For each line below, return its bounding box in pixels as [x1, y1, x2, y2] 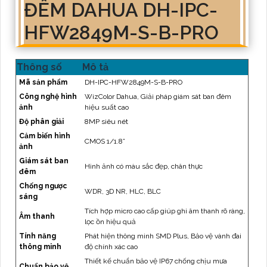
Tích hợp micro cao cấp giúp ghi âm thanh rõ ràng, [85, 207, 245, 216]
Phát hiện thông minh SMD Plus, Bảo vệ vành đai [85, 232, 241, 241]
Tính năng [19, 232, 56, 241]
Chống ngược [19, 182, 67, 191]
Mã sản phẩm [19, 78, 67, 87]
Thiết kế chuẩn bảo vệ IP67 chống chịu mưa [85, 257, 227, 266]
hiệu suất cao [85, 103, 129, 112]
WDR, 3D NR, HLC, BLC [85, 187, 161, 196]
